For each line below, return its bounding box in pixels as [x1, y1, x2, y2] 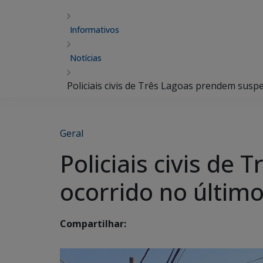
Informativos [70, 24, 119, 35]
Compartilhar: [60, 217, 126, 231]
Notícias [70, 52, 102, 63]
